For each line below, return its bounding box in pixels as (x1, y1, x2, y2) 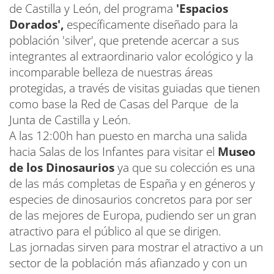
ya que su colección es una (117, 159, 255, 176)
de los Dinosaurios (9, 159, 117, 176)
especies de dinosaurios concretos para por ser (9, 191, 252, 207)
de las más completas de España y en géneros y (9, 175, 255, 191)
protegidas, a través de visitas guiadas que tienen (9, 80, 260, 96)
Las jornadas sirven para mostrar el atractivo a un (9, 239, 263, 255)
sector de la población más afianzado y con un (9, 254, 247, 271)
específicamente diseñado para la (64, 16, 238, 32)
